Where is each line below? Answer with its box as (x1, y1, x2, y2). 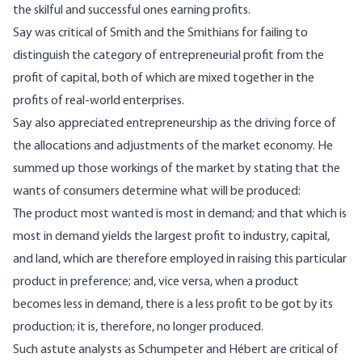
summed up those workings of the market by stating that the (13, 162, 340, 176)
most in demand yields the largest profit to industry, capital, (13, 230, 330, 244)
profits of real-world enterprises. (13, 95, 184, 108)
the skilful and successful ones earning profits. (13, 4, 250, 18)
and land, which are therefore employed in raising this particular (13, 253, 347, 267)
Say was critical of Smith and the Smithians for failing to (13, 27, 308, 40)
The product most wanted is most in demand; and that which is (13, 208, 347, 221)
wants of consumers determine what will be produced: (13, 185, 301, 199)
